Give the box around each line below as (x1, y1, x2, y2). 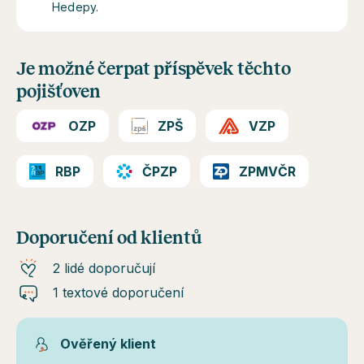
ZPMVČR (238, 162, 296, 180)
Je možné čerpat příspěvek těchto (16, 58, 291, 79)
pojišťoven (16, 81, 101, 102)
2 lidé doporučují (53, 259, 155, 276)
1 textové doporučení (53, 284, 184, 301)
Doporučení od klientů (16, 227, 202, 248)
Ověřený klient (60, 335, 156, 352)
